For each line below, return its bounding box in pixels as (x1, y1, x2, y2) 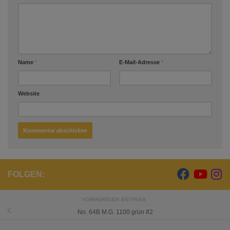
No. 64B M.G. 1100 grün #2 (77, 208, 153, 216)
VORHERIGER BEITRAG (82, 197, 148, 203)
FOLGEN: (8, 169, 45, 179)
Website (18, 90, 40, 97)
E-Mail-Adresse (119, 59, 161, 65)
